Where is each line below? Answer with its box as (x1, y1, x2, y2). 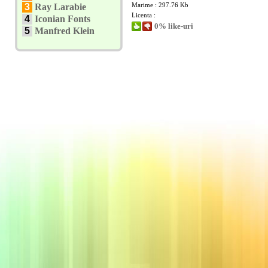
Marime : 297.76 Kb (132, 1, 188, 8)
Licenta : (132, 11, 156, 19)
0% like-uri (154, 22, 193, 31)
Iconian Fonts (35, 14, 90, 24)
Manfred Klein (35, 26, 95, 36)
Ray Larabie (35, 2, 86, 12)
